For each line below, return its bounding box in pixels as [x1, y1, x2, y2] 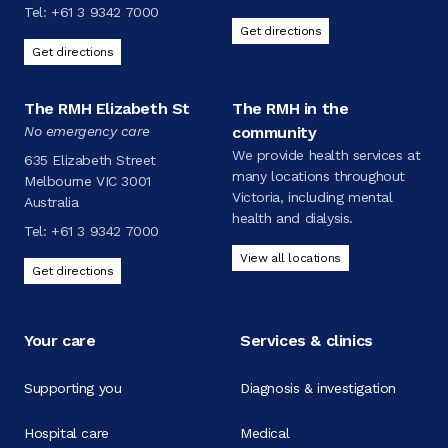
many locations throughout [232, 168, 406, 185]
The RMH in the [232, 99, 349, 119]
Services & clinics [240, 331, 373, 351]
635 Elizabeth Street [24, 152, 156, 169]
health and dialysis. [232, 210, 353, 227]
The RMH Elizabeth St [24, 99, 190, 119]
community [232, 123, 317, 143]
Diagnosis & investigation [240, 379, 396, 396]
